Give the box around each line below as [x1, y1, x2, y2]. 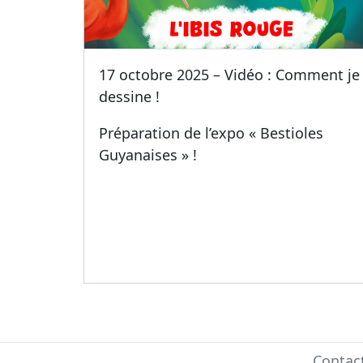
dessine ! [98, 87, 160, 107]
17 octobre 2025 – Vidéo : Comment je [98, 65, 360, 85]
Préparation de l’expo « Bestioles [98, 123, 323, 143]
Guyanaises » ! [98, 145, 197, 165]
